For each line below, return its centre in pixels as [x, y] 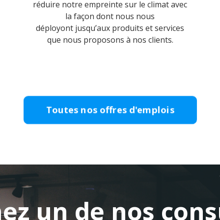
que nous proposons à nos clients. [110, 40]
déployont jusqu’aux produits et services [110, 28]
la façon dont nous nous [110, 16]
